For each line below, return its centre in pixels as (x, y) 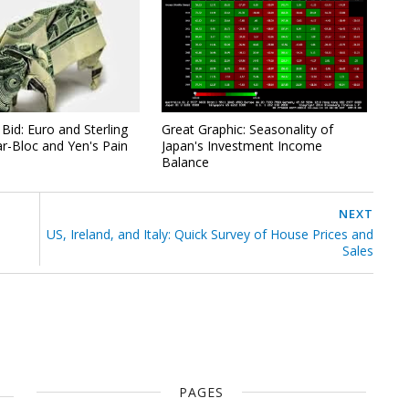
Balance (186, 162)
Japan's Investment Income (242, 145)
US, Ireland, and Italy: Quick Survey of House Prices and (210, 234)
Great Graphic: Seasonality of (248, 129)
